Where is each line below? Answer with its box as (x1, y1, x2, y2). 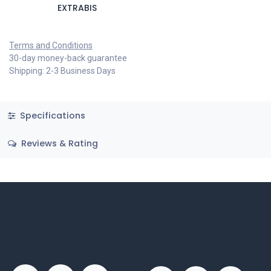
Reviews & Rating (18, 137, 98, 150)
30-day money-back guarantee (9, 53, 127, 63)
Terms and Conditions (9, 41, 93, 50)
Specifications (17, 109, 85, 122)
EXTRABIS (57, 2, 97, 14)
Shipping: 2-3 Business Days (9, 66, 116, 76)
